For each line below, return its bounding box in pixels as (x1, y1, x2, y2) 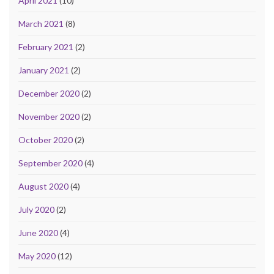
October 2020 (18, 134, 73, 145)
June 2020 (18, 227, 58, 238)
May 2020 (18, 250, 56, 261)
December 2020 (18, 87, 80, 98)
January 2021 (18, 64, 69, 75)
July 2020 (18, 204, 54, 215)
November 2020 (18, 111, 80, 122)
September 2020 (18, 157, 83, 168)
